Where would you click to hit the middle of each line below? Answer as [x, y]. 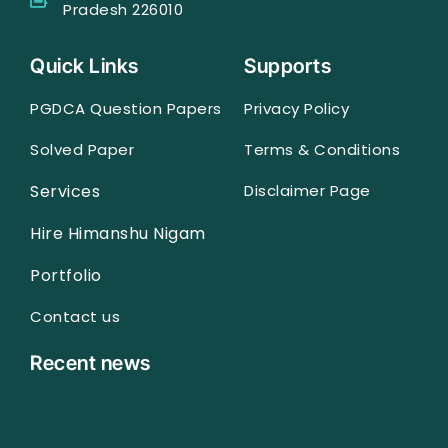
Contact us [75, 317]
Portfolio [66, 276]
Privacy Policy [296, 109]
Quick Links [84, 66]
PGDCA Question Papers [126, 109]
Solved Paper [82, 150]
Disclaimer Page [307, 191]
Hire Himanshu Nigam [118, 234]
